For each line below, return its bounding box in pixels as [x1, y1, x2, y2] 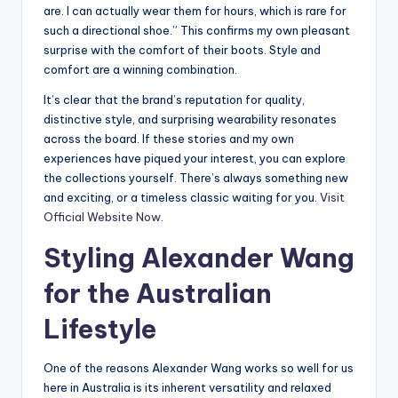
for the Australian [44, 277, 272, 311]
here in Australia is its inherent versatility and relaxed [44, 380, 331, 395]
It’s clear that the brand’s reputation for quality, [44, 92, 305, 107]
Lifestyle [44, 313, 156, 346]
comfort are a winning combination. [44, 62, 237, 77]
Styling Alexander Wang [44, 242, 354, 275]
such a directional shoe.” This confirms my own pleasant [44, 23, 350, 38]
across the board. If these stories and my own [44, 131, 294, 147]
